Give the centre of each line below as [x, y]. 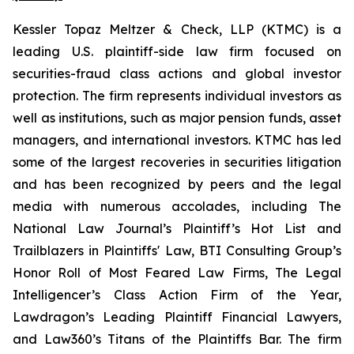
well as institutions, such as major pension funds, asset [177, 118]
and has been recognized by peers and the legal [177, 184]
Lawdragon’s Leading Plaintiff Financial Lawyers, [177, 317]
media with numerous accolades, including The [177, 206]
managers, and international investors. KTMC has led [177, 140]
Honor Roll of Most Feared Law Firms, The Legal [177, 273]
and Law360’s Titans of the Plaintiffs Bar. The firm [177, 339]
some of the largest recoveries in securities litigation [177, 162]
